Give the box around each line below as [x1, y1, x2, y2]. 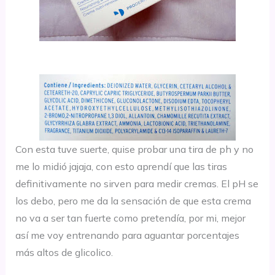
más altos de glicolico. [15, 246, 113, 258]
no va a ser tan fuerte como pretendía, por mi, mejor [15, 211, 246, 224]
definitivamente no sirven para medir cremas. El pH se [15, 177, 258, 190]
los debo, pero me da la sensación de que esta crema [15, 194, 251, 207]
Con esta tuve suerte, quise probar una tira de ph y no [15, 142, 254, 155]
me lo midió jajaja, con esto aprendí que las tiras [15, 160, 227, 172]
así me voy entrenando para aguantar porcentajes [15, 228, 239, 241]
